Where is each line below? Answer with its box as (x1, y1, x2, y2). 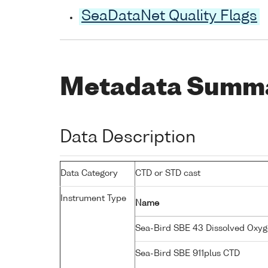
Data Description (60, 129, 196, 146)
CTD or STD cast (135, 169, 200, 178)
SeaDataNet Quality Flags (81, 10, 257, 25)
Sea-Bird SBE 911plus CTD (135, 249, 242, 258)
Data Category (60, 169, 118, 178)
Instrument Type (60, 194, 126, 203)
